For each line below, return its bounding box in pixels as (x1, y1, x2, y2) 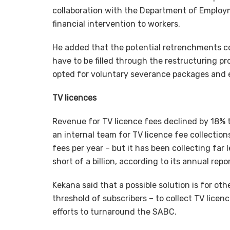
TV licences (52, 93, 97, 103)
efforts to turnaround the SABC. (52, 207, 177, 217)
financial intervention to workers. (52, 19, 180, 29)
